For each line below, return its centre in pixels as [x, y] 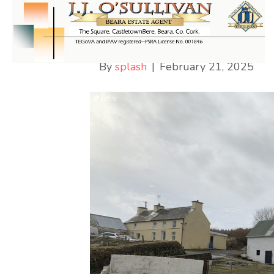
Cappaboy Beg [170, 37]
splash [131, 67]
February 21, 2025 [207, 67]
